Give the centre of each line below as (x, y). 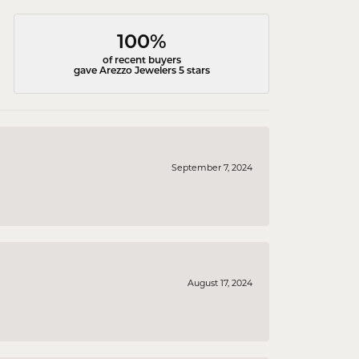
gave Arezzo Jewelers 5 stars (141, 71)
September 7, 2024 (212, 168)
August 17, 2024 (220, 283)
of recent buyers (141, 61)
